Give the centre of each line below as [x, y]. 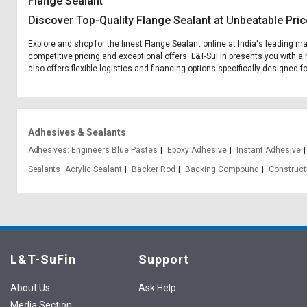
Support [163, 259]
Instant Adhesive [269, 150]
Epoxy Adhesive [197, 150]
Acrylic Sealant [93, 169]
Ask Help [157, 288]
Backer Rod [153, 169]
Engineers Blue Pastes [115, 150]
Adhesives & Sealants [77, 132]
